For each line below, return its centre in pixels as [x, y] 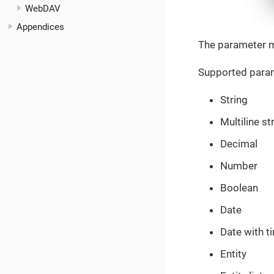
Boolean [239, 188]
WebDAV [43, 9]
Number [239, 166]
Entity [233, 254]
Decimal [239, 144]
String [234, 100]
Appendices [40, 27]
